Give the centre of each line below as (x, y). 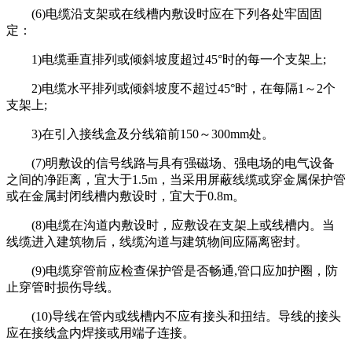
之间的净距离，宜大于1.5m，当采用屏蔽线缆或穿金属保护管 (176, 179)
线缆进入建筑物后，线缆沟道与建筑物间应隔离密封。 (157, 241)
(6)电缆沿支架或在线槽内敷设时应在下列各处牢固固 (164, 13)
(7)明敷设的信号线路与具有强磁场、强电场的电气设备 (170, 163)
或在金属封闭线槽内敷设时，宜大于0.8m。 (126, 196)
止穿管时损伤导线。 (63, 287)
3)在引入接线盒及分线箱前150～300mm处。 (140, 134)
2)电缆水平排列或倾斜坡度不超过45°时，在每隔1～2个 (171, 88)
